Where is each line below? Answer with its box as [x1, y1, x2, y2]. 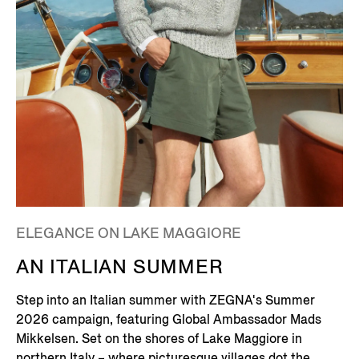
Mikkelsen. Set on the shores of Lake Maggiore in [16, 330, 302, 348]
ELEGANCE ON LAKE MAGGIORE [16, 224, 241, 244]
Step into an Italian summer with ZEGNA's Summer [16, 292, 315, 309]
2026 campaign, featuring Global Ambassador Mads [16, 311, 321, 329]
